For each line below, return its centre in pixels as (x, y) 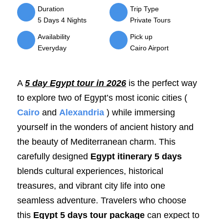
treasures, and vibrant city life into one (91, 186)
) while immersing (140, 112)
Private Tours (150, 20)
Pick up (141, 36)
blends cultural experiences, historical (90, 171)
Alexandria (82, 112)
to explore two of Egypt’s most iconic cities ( (102, 98)
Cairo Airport (149, 48)
